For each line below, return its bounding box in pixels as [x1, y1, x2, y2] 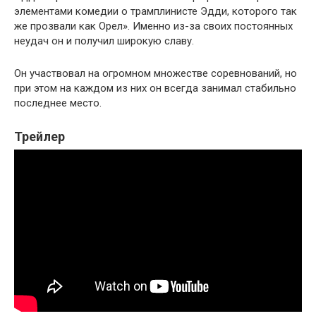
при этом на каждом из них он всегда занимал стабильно [14, 82, 296, 95]
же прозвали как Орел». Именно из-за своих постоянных [14, 20, 293, 33]
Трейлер [14, 129, 65, 145]
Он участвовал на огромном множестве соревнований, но [14, 67, 297, 80]
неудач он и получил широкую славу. [14, 35, 194, 48]
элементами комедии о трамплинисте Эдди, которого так [14, 5, 297, 18]
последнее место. [14, 97, 102, 110]
